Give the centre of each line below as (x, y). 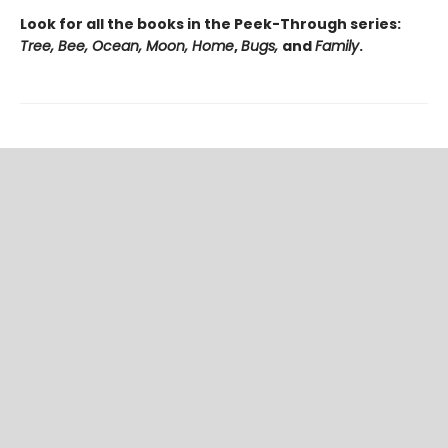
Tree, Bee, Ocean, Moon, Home (127, 46)
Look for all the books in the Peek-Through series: (210, 24)
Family (337, 46)
